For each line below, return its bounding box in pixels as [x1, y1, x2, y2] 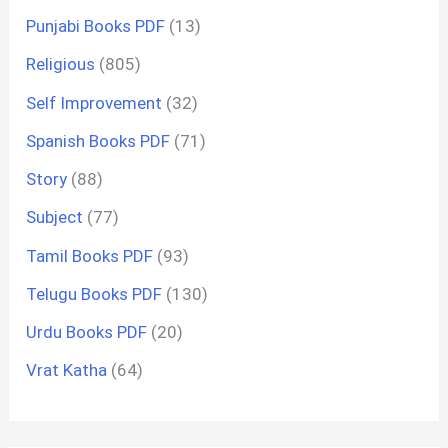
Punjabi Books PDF [26, 16, 166, 36]
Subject [26, 207, 84, 228]
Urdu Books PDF [26, 322, 148, 342]
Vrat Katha [26, 360, 108, 381]
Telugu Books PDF [26, 283, 163, 304]
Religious [26, 54, 96, 75]
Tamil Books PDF [26, 245, 154, 266]
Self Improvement [26, 92, 163, 113]
